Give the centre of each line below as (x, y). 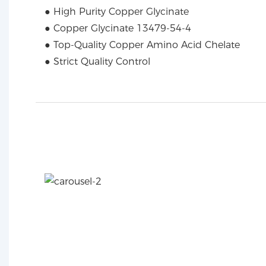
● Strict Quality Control (97, 62)
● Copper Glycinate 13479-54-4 (118, 28)
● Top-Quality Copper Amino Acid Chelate (142, 45)
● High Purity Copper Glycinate (117, 12)
